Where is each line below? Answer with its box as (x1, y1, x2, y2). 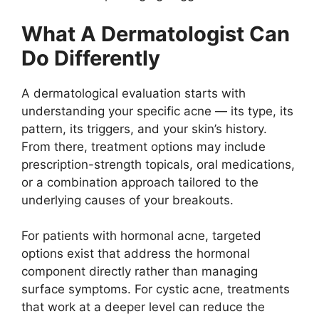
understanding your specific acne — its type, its (21, 103, 293, 118)
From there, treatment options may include (21, 139, 266, 154)
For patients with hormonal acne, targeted (21, 229, 261, 244)
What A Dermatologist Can (21, 21, 290, 46)
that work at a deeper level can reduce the (21, 300, 265, 315)
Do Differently (21, 45, 160, 70)
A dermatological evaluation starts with (21, 85, 246, 100)
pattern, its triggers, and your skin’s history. (21, 121, 267, 136)
